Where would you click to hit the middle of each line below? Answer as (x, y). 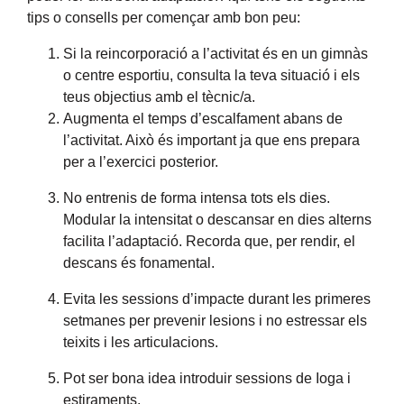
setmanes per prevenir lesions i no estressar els (215, 321)
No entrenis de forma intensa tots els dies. (197, 198)
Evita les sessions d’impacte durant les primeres (217, 299)
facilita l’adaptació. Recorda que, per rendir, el (209, 241)
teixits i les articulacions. (141, 342)
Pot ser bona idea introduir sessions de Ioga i (207, 378)
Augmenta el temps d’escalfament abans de (203, 119)
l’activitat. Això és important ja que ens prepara (211, 140)
